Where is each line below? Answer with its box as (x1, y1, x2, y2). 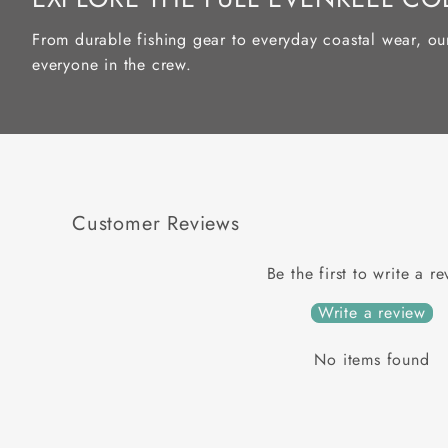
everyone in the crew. (32, 53, 192, 77)
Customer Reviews (72, 208, 240, 238)
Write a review (317, 300, 427, 324)
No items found (314, 347, 430, 371)
